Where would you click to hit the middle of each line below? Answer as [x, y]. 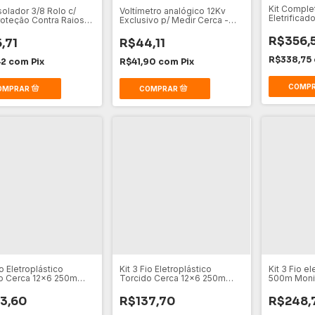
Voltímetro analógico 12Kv [173, 11]
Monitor [136, 29]
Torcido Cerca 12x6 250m [173, 278]
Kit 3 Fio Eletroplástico [166, 269]
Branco [134, 287]
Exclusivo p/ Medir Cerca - [174, 20]
